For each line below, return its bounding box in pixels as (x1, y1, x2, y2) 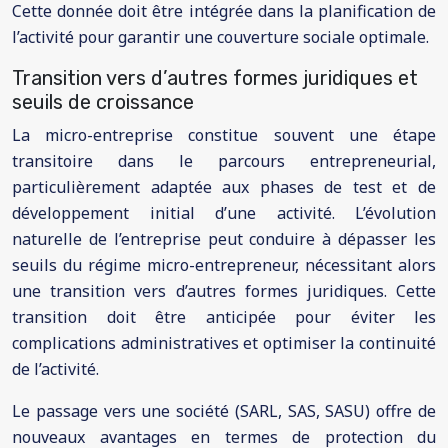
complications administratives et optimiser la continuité (12, 332, 436, 354)
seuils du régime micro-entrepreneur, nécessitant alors (12, 254, 436, 276)
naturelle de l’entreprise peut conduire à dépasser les (12, 228, 436, 250)
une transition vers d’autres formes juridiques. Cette (12, 280, 436, 302)
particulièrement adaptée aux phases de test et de (12, 176, 436, 198)
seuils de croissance (12, 90, 194, 114)
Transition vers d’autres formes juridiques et (12, 66, 418, 90)
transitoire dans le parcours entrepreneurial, (12, 150, 436, 172)
